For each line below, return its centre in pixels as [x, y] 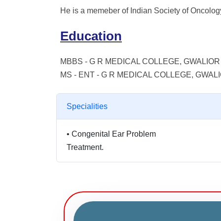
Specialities [87, 106]
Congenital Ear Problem [114, 134]
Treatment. [85, 147]
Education [91, 36]
